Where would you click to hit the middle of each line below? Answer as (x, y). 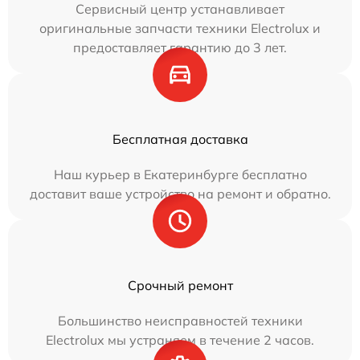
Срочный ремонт (180, 285)
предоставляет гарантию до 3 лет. (180, 47)
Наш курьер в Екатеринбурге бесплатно (180, 174)
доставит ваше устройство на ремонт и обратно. (180, 194)
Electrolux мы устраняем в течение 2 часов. (180, 340)
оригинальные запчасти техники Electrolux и (180, 28)
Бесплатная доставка (180, 139)
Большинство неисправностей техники (180, 321)
